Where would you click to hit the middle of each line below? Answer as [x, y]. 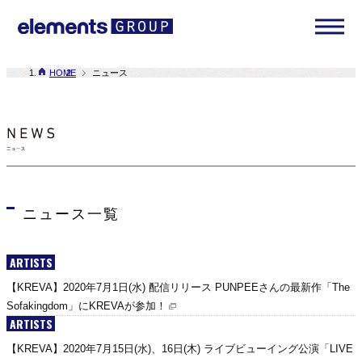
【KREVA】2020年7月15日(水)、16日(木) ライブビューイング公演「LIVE [180, 348]
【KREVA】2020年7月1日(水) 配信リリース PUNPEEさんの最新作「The [178, 287]
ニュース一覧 [71, 214]
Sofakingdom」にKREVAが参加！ [86, 305]
